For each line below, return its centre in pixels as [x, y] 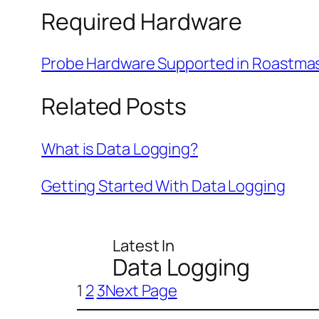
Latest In [144, 245]
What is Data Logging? [120, 148]
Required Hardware [142, 21]
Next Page [141, 290]
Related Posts [114, 106]
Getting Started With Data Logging [163, 185]
